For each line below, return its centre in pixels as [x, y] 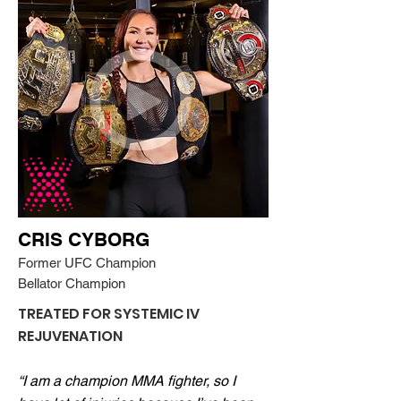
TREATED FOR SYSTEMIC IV [109, 314]
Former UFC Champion [87, 263]
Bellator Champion [72, 283]
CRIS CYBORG [84, 239]
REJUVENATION [70, 336]
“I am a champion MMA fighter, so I [127, 381]
